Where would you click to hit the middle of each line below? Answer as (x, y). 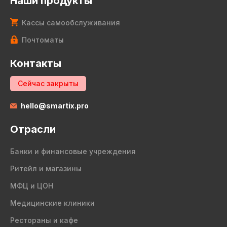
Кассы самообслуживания (71, 23)
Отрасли (33, 129)
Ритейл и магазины (46, 168)
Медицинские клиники (52, 203)
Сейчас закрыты (48, 83)
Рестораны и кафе (44, 220)
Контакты (36, 63)
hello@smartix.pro (55, 106)
